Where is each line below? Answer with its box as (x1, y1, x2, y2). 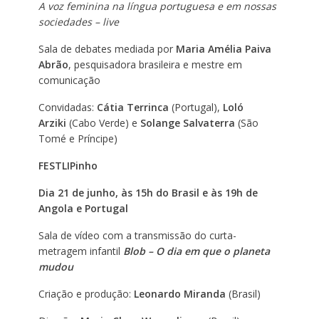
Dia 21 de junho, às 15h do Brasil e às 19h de (38, 185, 258, 199)
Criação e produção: (38, 286, 131, 300)
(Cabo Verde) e (66, 115, 140, 130)
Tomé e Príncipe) (38, 131, 117, 145)
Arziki (38, 115, 66, 130)
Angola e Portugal (38, 201, 128, 215)
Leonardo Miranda (130, 286, 229, 300)
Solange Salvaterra (140, 115, 235, 130)
